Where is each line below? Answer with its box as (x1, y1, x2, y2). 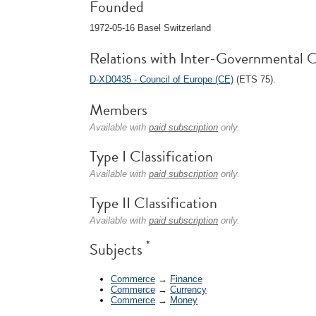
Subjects (90, 238, 146, 261)
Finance (170, 273, 202, 284)
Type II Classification (90, 191, 217, 214)
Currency (170, 284, 207, 295)
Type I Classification (90, 145, 213, 168)
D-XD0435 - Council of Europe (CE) (90, 74, 233, 85)
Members (90, 98, 147, 121)
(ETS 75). (233, 74, 276, 85)
